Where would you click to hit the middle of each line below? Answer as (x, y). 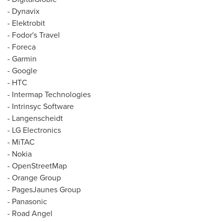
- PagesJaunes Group (44, 190)
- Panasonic (27, 201)
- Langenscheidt (35, 118)
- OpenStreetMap (37, 166)
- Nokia (20, 154)
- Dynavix (24, 11)
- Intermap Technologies (49, 94)
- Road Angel (30, 213)
